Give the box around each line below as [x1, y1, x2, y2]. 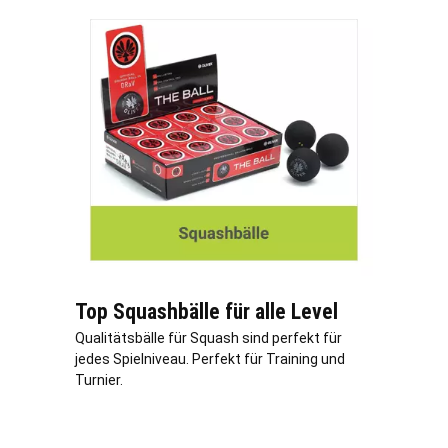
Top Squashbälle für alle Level [75, 299, 338, 325]
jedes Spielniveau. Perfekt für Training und [75, 351, 345, 368]
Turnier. [75, 372, 123, 389]
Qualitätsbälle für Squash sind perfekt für [75, 330, 342, 347]
